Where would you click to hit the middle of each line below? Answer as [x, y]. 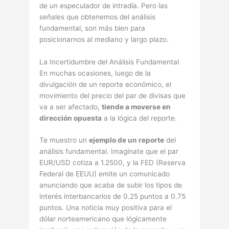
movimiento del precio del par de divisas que [113, 95]
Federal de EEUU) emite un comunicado [105, 174]
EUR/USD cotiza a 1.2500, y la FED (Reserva [113, 163]
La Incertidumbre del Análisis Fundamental [109, 62]
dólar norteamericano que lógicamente [103, 219]
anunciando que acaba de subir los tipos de [111, 185]
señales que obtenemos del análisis [98, 17]
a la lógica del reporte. [140, 118]
